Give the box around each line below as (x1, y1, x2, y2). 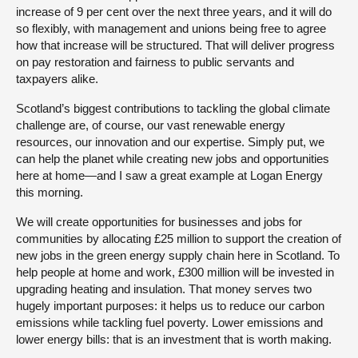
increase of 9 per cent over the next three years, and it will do (16, 4, 332, 18)
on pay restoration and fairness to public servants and (16, 54, 294, 69)
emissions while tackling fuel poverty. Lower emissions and (16, 315, 323, 329)
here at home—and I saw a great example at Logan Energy (16, 168, 323, 182)
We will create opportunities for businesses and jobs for (16, 214, 302, 229)
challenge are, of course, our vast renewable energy (16, 117, 285, 132)
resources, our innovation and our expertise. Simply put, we (16, 134, 324, 149)
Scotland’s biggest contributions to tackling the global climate (16, 101, 330, 115)
